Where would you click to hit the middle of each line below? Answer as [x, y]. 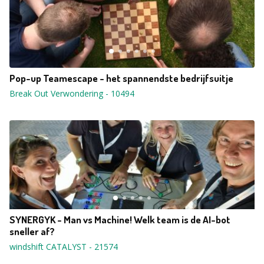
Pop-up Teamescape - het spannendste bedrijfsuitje [121, 78]
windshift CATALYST [48, 247]
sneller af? [32, 231]
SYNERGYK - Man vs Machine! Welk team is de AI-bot [120, 220]
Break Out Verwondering [56, 93]
